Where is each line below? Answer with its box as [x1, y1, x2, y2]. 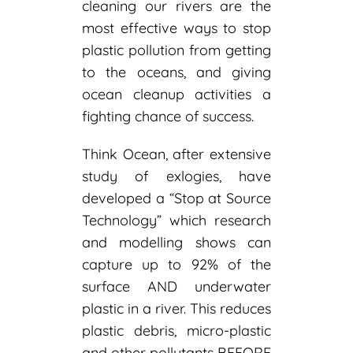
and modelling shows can [82, 233, 271, 252]
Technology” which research [82, 211, 271, 230]
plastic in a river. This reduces [82, 299, 271, 318]
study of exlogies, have [82, 167, 271, 186]
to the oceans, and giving [82, 63, 271, 82]
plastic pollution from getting [82, 41, 271, 60]
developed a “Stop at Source [82, 189, 271, 208]
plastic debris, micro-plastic [82, 321, 271, 340]
